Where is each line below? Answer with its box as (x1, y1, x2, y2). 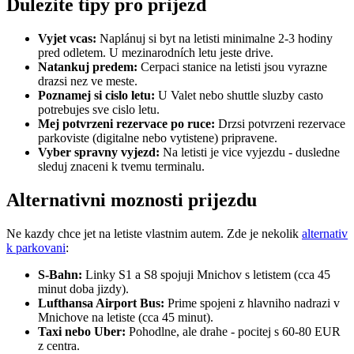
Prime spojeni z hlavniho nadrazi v (164, 296, 340, 310)
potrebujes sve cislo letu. (38, 102, 160, 116)
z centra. (38, 338, 80, 352)
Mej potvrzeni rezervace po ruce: (38, 116, 215, 130)
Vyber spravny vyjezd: (38, 145, 160, 159)
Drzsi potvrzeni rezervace (215, 116, 345, 130)
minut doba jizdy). (38, 281, 129, 296)
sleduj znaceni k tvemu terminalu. (38, 159, 205, 173)
